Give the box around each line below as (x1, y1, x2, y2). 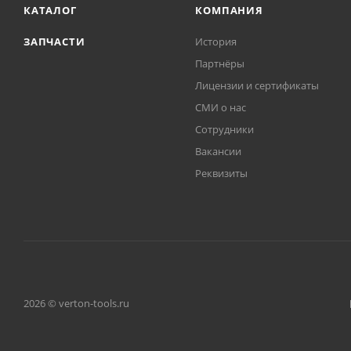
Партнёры (195, 56, 245, 71)
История (195, 34, 237, 49)
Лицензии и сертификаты (195, 78, 320, 93)
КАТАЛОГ (24, 3, 77, 18)
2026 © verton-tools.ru (24, 296, 129, 311)
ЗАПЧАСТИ (24, 34, 85, 49)
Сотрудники (195, 122, 255, 137)
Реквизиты (195, 166, 248, 181)
